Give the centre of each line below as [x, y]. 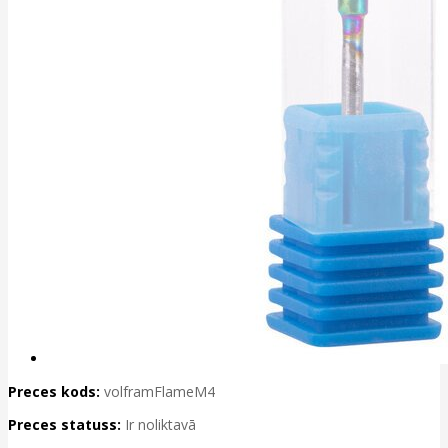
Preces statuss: [64, 425]
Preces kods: [54, 392]
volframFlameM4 [159, 392]
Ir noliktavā [160, 425]
